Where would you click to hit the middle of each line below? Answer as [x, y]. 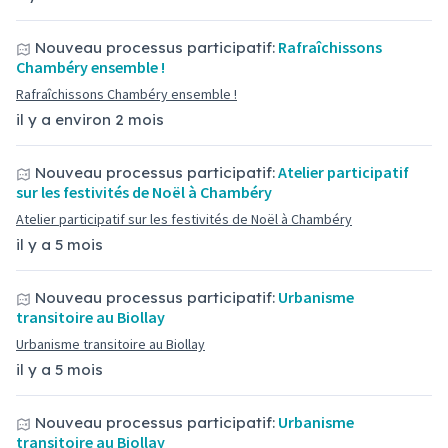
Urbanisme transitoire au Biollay [110, 344]
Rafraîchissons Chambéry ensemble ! [126, 94]
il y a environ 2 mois [90, 119]
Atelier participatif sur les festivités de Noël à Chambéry [184, 219]
